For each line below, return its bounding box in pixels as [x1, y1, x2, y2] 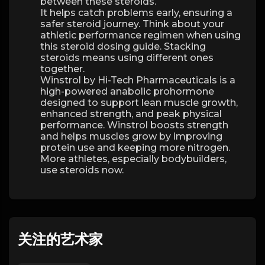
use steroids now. [40, 164, 124, 176]
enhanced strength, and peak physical [40, 108, 222, 119]
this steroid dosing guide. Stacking [40, 41, 206, 52]
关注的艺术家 [18, 231, 103, 248]
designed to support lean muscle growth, [40, 97, 238, 108]
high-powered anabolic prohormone [40, 86, 214, 97]
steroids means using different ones [40, 52, 214, 63]
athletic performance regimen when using [40, 30, 241, 41]
